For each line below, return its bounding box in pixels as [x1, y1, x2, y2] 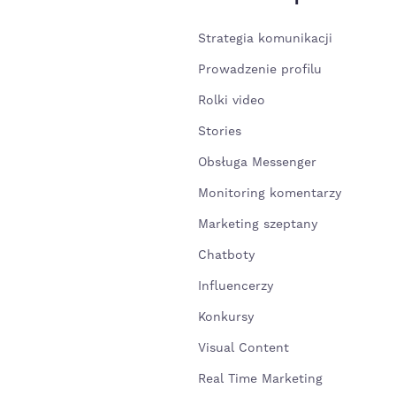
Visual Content [198, 340, 289, 356]
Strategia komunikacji [198, 31, 332, 47]
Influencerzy [198, 278, 273, 294]
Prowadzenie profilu [198, 62, 322, 78]
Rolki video [198, 93, 265, 109]
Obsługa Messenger [198, 155, 316, 171]
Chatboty [198, 247, 255, 263]
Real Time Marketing [198, 371, 323, 387]
